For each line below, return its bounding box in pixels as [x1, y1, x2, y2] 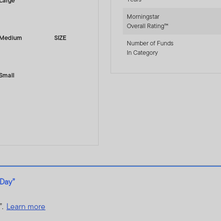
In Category [126, 47, 158, 57]
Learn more [6, 201, 46, 213]
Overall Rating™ [126, 21, 168, 31]
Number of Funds [126, 38, 174, 48]
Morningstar [126, 11, 159, 21]
